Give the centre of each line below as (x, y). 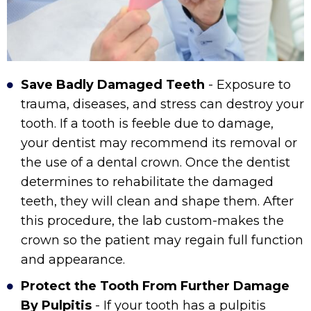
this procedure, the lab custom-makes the (152, 221)
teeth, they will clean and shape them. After (157, 202)
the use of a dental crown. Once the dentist (155, 163)
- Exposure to (248, 85)
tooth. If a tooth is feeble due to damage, (147, 124)
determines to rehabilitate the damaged (147, 182)
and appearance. (73, 260)
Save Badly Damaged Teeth (113, 85)
